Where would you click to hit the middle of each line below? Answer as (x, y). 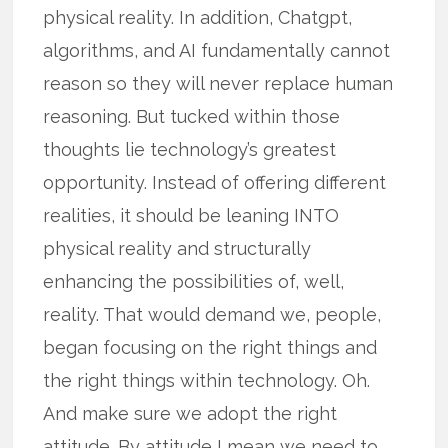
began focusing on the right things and (210, 348)
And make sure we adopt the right (190, 414)
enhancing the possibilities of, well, (194, 282)
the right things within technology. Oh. (207, 381)
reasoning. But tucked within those (192, 117)
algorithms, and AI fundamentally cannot (217, 51)
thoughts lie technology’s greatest (190, 150)
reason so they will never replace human (218, 84)
